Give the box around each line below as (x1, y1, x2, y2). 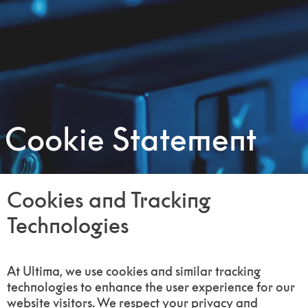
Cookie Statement (5, 120, 257, 159)
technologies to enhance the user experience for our (7, 279, 296, 296)
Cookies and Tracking (7, 186, 212, 213)
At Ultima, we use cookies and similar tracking (7, 263, 261, 280)
